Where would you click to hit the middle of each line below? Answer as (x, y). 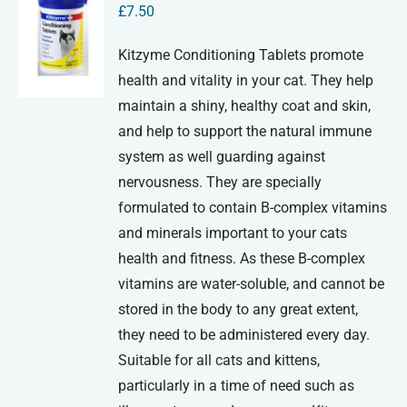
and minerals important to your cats (233, 233)
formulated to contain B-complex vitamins (253, 208)
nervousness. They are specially (220, 183)
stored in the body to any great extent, (238, 310)
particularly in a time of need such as (237, 386)
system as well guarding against (222, 157)
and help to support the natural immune (245, 132)
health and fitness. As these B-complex (242, 259)
